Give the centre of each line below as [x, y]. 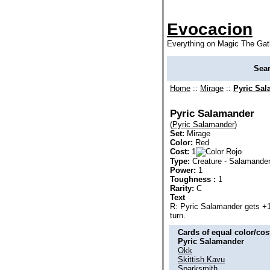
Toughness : [193, 179]
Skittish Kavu [201, 259]
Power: [183, 170]
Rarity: [182, 188]
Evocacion [210, 29]
